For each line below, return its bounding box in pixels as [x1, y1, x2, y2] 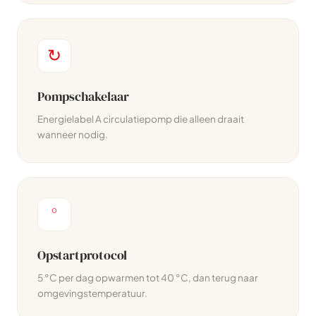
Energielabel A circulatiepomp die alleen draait [37, 113, 244, 125]
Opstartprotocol [37, 246, 128, 264]
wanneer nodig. [37, 128, 108, 140]
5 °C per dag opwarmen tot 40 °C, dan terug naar [37, 272, 258, 284]
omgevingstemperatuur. [37, 287, 147, 299]
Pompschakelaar [37, 87, 129, 105]
